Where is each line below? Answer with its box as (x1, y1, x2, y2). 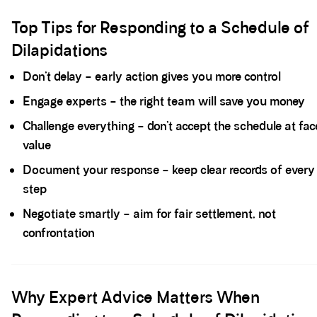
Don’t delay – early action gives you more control (23, 69, 281, 84)
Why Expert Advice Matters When (11, 287, 260, 307)
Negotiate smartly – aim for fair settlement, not (23, 206, 276, 221)
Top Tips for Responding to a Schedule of (11, 18, 309, 38)
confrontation (23, 225, 95, 241)
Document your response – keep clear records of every (23, 162, 315, 178)
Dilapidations (11, 40, 108, 60)
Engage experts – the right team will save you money (23, 93, 305, 109)
